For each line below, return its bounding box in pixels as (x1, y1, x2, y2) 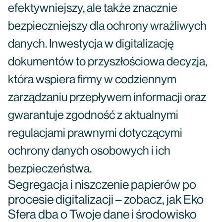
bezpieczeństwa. (8, 163, 92, 175)
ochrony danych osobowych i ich (8, 145, 170, 157)
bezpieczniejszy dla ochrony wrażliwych (8, 20, 207, 32)
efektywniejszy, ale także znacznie (8, 2, 177, 14)
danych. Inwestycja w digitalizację (8, 38, 174, 50)
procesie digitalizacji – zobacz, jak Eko (8, 194, 204, 206)
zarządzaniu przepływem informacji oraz (8, 92, 206, 104)
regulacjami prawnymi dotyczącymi (8, 127, 182, 139)
